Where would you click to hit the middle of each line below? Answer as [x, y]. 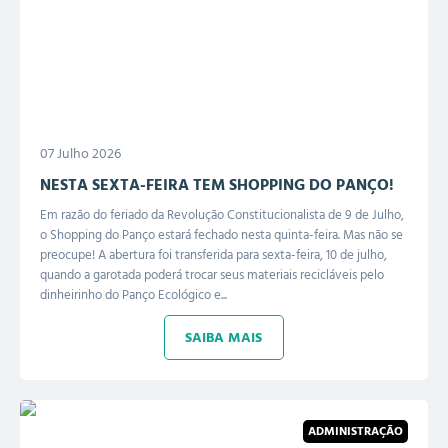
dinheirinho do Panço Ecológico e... [133, 295]
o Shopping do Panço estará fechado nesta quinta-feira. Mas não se [221, 235]
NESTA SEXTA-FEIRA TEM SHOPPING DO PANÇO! [217, 185]
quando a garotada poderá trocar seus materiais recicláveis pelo [212, 275]
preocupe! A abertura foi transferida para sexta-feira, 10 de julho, [213, 255]
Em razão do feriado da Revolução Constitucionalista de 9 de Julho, [222, 215]
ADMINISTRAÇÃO [355, 432]
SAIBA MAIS [223, 338]
